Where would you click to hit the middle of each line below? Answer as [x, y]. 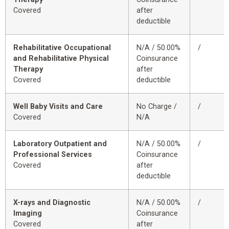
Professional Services [53, 154]
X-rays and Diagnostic [52, 202]
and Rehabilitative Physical [61, 58]
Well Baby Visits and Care [58, 106]
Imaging [28, 213]
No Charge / [157, 106]
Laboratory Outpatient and [60, 144]
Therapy [28, 69]
